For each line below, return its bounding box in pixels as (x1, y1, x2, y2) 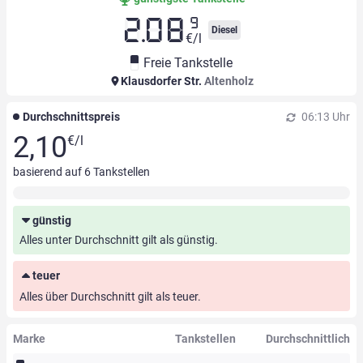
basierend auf (13, 165, 84, 179)
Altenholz (203, 75, 254, 88)
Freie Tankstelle (143, 55, 233, 71)
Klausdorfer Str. (117, 75, 204, 88)
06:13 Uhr (299, 110, 350, 124)
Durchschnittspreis (23, 110, 120, 124)
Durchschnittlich (265, 332, 350, 346)
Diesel (211, 24, 237, 36)
